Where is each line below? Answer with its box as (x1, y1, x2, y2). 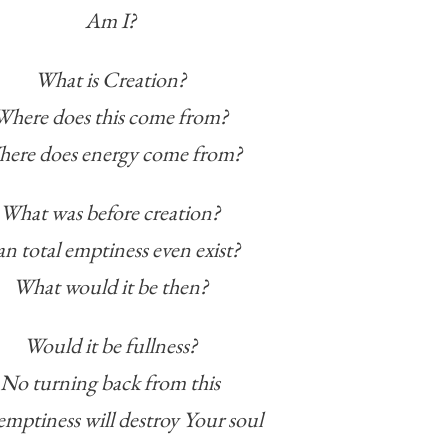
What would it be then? (12, 272, 208, 302)
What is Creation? (34, 65, 186, 95)
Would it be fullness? (23, 331, 197, 361)
